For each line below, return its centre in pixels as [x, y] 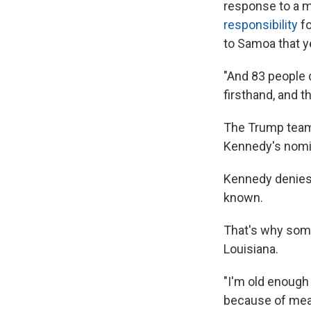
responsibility [261, 24]
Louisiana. [251, 249]
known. [243, 197]
